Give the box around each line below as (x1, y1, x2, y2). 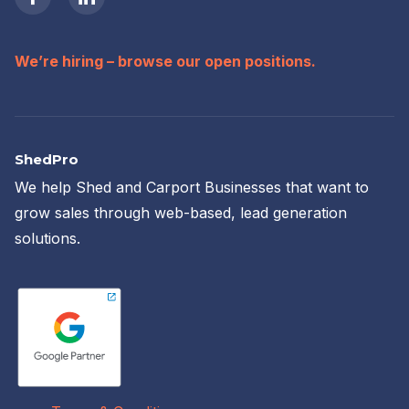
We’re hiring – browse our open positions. (15, 52, 316, 71)
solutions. (15, 228, 80, 247)
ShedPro (15, 151, 79, 169)
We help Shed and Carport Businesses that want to (15, 177, 369, 196)
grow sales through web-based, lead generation (15, 203, 347, 222)
